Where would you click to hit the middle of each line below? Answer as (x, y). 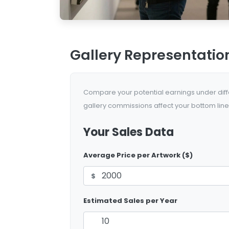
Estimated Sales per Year (130, 200)
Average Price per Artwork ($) (138, 155)
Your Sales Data (129, 132)
